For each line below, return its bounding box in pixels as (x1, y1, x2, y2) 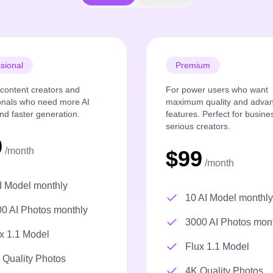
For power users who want (166, 85, 268, 95)
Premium (175, 60, 210, 71)
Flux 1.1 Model (185, 241, 249, 252)
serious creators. (166, 121, 230, 132)
